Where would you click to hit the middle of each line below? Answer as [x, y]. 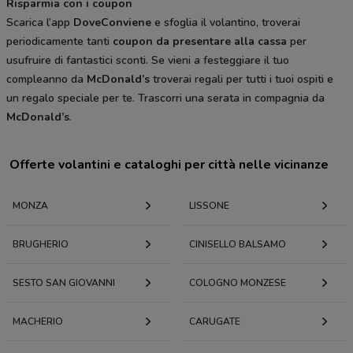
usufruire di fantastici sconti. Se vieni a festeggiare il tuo [148, 60]
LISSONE [209, 205]
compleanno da [46, 79]
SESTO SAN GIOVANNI [64, 282]
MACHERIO [38, 321]
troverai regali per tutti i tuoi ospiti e [242, 79]
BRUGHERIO [41, 244]
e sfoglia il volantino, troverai [226, 22]
